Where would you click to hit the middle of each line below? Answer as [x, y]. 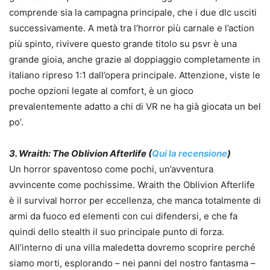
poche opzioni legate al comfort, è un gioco [101, 91]
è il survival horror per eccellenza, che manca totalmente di [135, 201]
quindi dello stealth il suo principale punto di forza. [117, 232]
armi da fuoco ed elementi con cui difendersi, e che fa [123, 216]
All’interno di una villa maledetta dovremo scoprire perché [132, 248]
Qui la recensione [190, 154]
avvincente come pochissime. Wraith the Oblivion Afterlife [132, 185]
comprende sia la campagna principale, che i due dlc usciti [133, 13]
